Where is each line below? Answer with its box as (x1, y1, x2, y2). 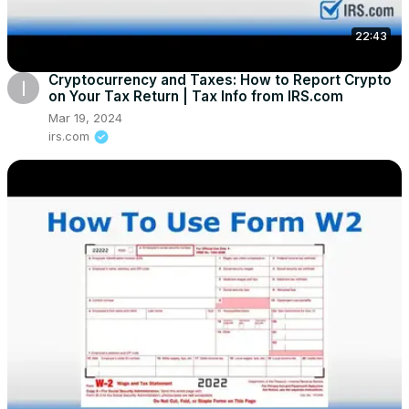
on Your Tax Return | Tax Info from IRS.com (48, 87, 343, 105)
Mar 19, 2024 (48, 110, 122, 125)
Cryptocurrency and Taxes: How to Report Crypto (48, 70, 392, 89)
